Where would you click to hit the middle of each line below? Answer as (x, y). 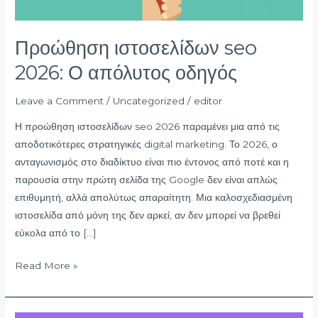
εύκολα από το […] (56, 233)
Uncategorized (149, 101)
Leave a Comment (60, 101)
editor (208, 101)
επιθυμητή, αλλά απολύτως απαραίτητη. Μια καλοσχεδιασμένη (154, 198)
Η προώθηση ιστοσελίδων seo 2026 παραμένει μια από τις (148, 127)
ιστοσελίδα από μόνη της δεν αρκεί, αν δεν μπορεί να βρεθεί (148, 215)
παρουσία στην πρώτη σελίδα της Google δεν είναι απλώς (147, 180)
